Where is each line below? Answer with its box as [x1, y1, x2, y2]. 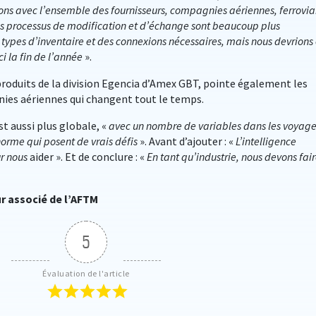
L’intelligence [236, 134, 296, 148]
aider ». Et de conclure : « [28, 150, 147, 164]
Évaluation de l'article [42, 268, 130, 279]
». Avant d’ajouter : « [140, 134, 236, 148]
